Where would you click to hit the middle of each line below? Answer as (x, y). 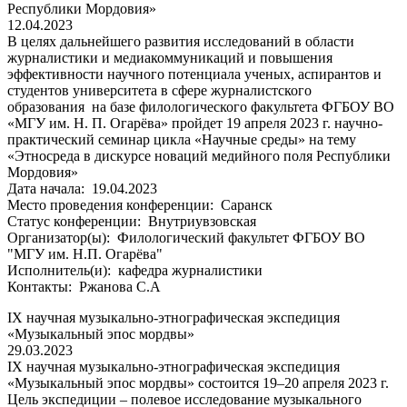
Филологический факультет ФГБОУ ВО (239, 237)
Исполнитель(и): (61, 270)
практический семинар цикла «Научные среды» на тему (182, 139)
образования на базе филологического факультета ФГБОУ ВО (201, 106)
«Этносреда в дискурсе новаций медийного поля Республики (199, 155)
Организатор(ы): (60, 237)
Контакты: (41, 286)
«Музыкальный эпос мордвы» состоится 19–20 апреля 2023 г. (198, 382)
